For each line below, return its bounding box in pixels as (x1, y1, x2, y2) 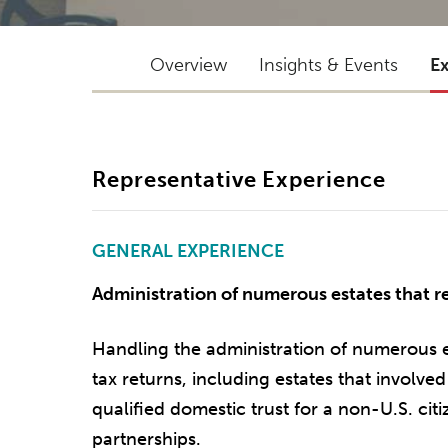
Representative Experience (92, 166, 386, 194)
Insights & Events (259, 54, 398, 76)
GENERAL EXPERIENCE (92, 240, 284, 263)
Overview (150, 54, 227, 76)
